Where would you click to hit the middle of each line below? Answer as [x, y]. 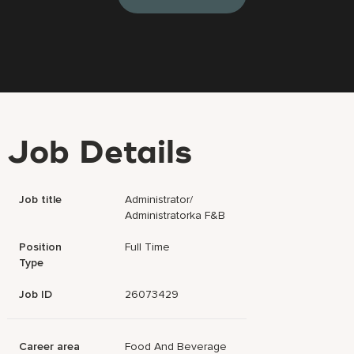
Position [41, 247]
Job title [41, 200]
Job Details [100, 154]
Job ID [36, 294]
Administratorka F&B [175, 215]
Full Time [148, 247]
